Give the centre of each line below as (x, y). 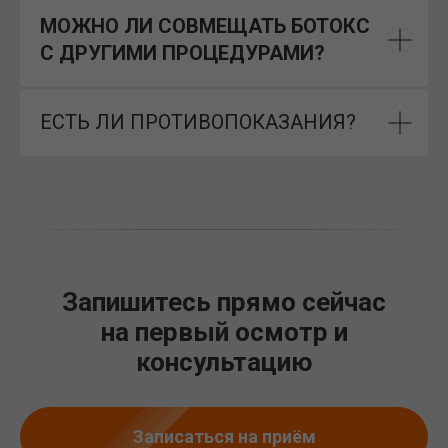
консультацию (224, 362)
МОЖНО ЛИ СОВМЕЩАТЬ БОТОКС (205, 26)
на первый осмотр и (224, 332)
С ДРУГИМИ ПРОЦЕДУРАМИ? (182, 53)
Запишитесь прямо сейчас (224, 302)
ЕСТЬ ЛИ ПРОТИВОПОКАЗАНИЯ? (198, 122)
